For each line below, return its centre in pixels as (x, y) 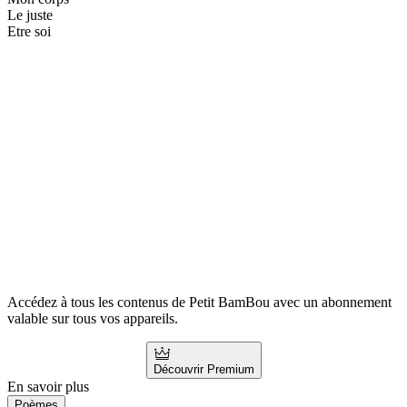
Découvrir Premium (203, 369)
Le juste (30, 15)
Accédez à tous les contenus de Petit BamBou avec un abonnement (199, 302)
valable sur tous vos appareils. (93, 318)
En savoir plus (48, 386)
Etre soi (29, 32)
